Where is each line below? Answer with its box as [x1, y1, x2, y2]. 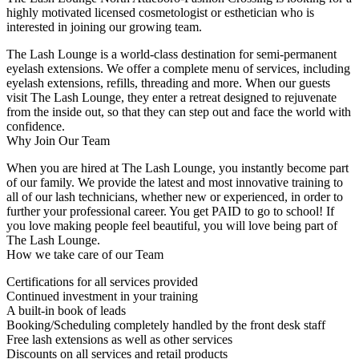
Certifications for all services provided [6, 275, 198, 289]
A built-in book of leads [6, 304, 126, 318]
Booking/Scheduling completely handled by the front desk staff [6, 318, 325, 333]
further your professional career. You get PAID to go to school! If [6, 204, 334, 219]
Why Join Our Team [6, 134, 110, 148]
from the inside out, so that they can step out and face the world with [6, 105, 351, 119]
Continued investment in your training [6, 289, 198, 304]
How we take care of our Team [6, 248, 163, 262]
